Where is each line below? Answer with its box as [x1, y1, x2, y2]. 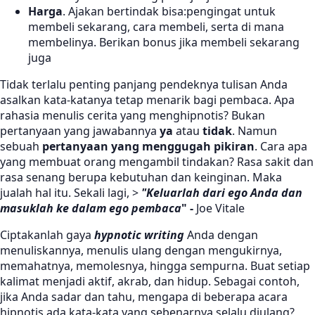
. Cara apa [255, 139, 307, 155]
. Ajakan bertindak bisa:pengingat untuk [63, 4, 276, 20]
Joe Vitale [193, 200, 245, 217]
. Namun [232, 123, 277, 139]
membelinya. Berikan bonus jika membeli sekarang [28, 34, 300, 51]
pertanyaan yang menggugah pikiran [42, 139, 255, 155]
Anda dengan [184, 227, 258, 243]
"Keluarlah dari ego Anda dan [141, 185, 302, 201]
